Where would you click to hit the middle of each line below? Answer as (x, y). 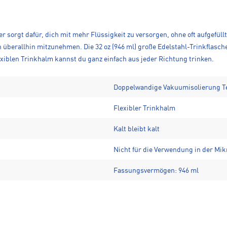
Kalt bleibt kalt (137, 129)
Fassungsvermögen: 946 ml (156, 171)
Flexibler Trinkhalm (144, 109)
